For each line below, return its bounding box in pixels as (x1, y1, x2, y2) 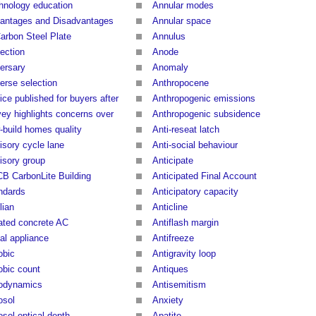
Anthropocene (152, 78, 209, 89)
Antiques (152, 264, 188, 275)
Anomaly (152, 62, 188, 73)
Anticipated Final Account (152, 171, 257, 182)
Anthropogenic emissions (152, 93, 255, 104)
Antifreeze (152, 233, 194, 244)
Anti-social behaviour (152, 140, 238, 151)
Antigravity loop (152, 248, 216, 260)
